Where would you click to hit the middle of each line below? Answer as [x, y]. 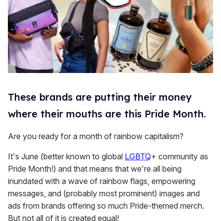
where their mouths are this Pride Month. [107, 114]
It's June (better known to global [66, 157]
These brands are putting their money [100, 97]
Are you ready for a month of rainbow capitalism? [96, 136]
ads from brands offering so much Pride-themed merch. [106, 206]
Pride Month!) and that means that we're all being [95, 169]
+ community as [180, 157]
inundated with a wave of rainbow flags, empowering [102, 181]
